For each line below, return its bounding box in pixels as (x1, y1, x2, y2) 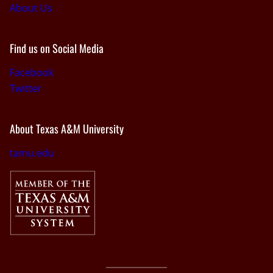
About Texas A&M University (10, 120, 124, 136)
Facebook (10, 65, 54, 79)
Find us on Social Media (10, 40, 104, 56)
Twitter (10, 81, 42, 95)
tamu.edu (10, 146, 54, 160)
